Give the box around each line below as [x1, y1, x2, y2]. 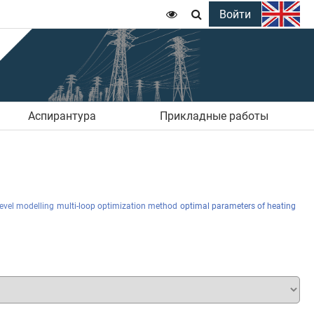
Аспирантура [27, 109, 96, 123]
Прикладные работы [159, 109, 268, 123]
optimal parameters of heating [180, 200, 296, 211]
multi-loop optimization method [57, 200, 177, 211]
